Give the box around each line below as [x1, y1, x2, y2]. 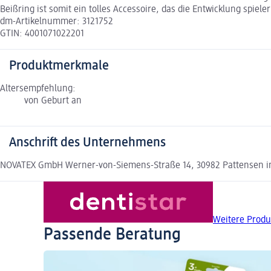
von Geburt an [24, 96, 82, 106]
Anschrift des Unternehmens [9, 135, 166, 149]
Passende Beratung [44, 226, 181, 243]
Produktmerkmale [9, 59, 109, 73]
